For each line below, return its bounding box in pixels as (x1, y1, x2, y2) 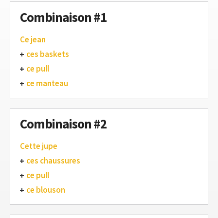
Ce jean (20, 34, 46, 45)
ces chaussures (26, 155, 80, 166)
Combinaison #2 (20, 115, 107, 132)
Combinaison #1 (20, 8, 107, 25)
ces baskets (26, 48, 69, 59)
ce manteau (26, 77, 68, 89)
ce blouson (26, 184, 65, 195)
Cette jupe (20, 140, 57, 151)
